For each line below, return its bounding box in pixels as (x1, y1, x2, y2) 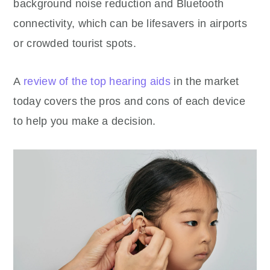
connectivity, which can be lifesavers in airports (13, 17, 248, 30)
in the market (171, 75, 239, 87)
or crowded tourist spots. (13, 37, 136, 49)
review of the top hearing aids (24, 75, 171, 87)
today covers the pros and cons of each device (13, 95, 245, 107)
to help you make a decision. (13, 115, 160, 127)
